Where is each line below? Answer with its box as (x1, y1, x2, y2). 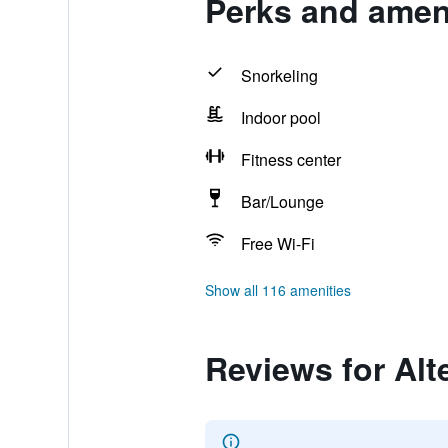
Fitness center (240, 148, 341, 171)
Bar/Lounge (240, 190, 324, 213)
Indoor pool (240, 106, 321, 129)
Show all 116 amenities (204, 280, 351, 300)
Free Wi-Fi (240, 232, 315, 255)
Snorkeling (240, 64, 318, 87)
